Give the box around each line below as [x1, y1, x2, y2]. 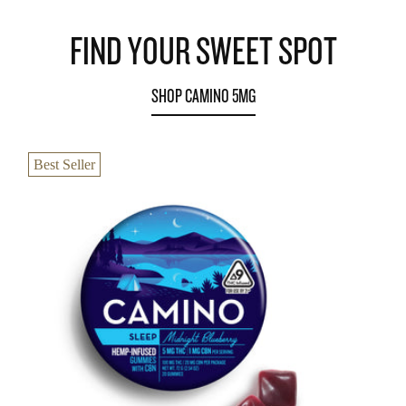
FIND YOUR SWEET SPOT [69, 25, 337, 75]
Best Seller [33, 156, 95, 172]
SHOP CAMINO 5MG [150, 83, 256, 108]
